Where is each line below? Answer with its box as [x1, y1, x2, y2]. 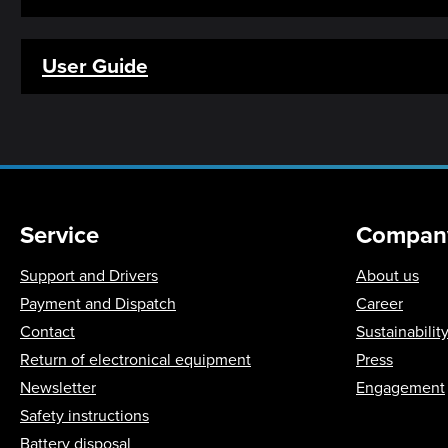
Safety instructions [20, 404, 149, 426]
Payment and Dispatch [20, 292, 176, 314]
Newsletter [20, 376, 96, 398]
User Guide [42, 49, 148, 81]
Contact [20, 320, 75, 342]
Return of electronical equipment [20, 348, 251, 370]
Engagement [356, 376, 445, 398]
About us [356, 264, 419, 286]
